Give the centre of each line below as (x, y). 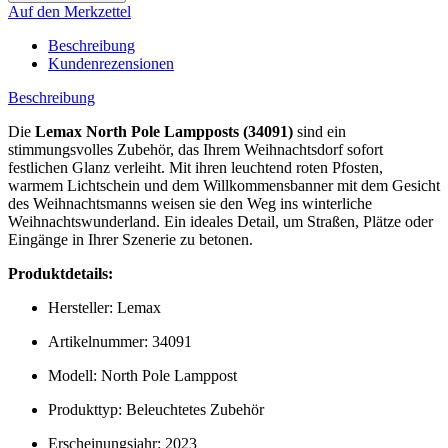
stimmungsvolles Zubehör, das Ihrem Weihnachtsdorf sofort (195, 149)
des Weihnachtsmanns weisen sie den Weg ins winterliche (190, 203)
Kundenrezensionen (111, 63)
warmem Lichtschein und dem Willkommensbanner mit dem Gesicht (224, 185)
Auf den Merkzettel (69, 11)
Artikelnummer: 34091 (120, 341)
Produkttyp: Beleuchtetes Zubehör (156, 409)
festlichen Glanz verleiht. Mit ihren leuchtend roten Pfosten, (195, 167)
